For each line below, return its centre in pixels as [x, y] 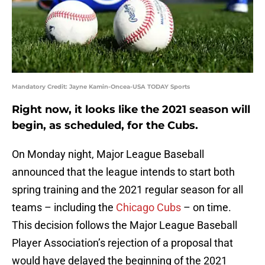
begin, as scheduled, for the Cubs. [105, 126]
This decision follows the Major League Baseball [125, 225]
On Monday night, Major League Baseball [108, 154]
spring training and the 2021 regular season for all [127, 190]
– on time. [206, 208]
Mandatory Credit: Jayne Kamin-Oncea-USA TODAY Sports [101, 87]
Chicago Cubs [148, 208]
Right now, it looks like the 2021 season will [131, 110]
